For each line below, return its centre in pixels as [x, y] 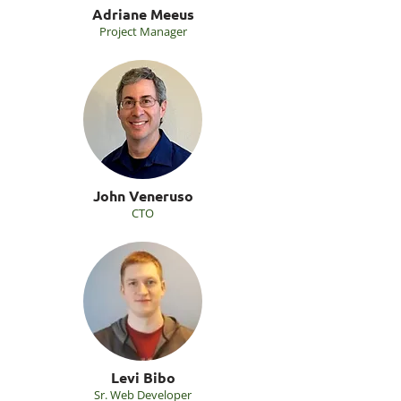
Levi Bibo [143, 377]
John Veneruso [143, 196]
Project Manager [143, 31]
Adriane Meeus [143, 14]
